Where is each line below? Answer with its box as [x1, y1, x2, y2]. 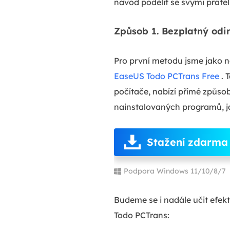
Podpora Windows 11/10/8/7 [124, 166, 226, 176]
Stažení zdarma [147, 135, 228, 148]
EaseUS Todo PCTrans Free [114, 70, 219, 81]
